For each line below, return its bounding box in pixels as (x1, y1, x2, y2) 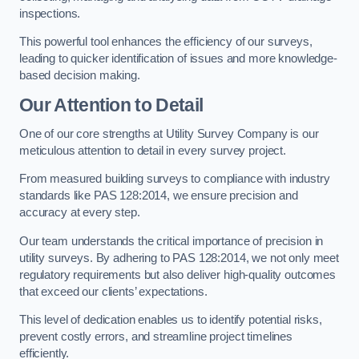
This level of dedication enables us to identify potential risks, (19, 313, 322, 327)
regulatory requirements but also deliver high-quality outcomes (19, 268, 336, 281)
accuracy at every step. (19, 206, 140, 220)
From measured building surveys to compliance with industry (19, 172, 330, 186)
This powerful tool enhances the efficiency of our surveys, (19, 35, 313, 49)
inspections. (19, 6, 81, 20)
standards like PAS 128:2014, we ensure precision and (19, 189, 298, 203)
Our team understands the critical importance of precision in (19, 234, 324, 248)
